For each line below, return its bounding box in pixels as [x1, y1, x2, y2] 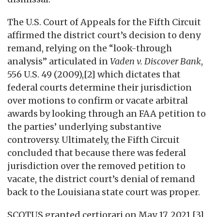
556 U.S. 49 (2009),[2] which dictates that [7, 69, 181, 80]
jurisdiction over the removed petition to [7, 160, 186, 172]
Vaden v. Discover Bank [110, 56, 201, 67]
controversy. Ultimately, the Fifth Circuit [7, 134, 180, 146]
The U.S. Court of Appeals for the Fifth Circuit [7, 16, 201, 28]
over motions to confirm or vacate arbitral [7, 95, 188, 107]
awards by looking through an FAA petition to [7, 108, 206, 120]
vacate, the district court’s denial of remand [7, 173, 195, 185]
